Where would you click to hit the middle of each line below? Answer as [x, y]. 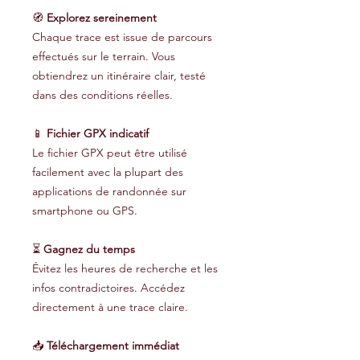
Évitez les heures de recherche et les [125, 269]
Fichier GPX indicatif [98, 134]
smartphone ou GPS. [85, 211]
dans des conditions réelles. [102, 95]
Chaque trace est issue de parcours [122, 37]
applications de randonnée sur [109, 192]
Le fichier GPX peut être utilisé [110, 153]
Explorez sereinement [102, 18]
